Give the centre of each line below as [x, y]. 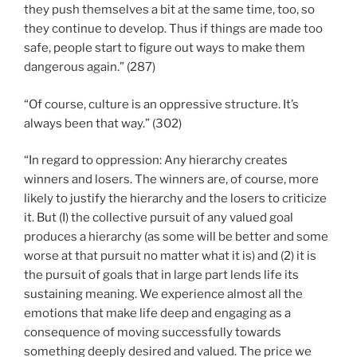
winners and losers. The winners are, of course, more [171, 180]
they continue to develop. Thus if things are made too [173, 29]
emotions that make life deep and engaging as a [157, 314]
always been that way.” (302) [103, 123]
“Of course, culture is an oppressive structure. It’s [161, 104]
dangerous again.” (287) [90, 67]
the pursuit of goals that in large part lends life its [161, 275]
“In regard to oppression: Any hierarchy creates [156, 161]
